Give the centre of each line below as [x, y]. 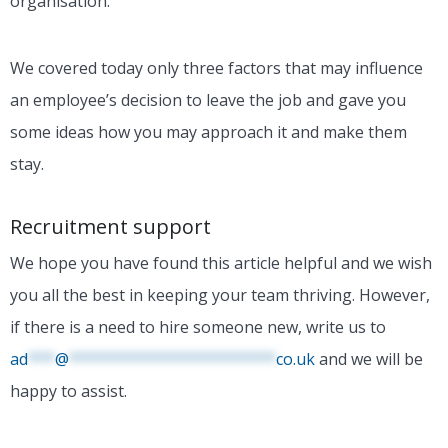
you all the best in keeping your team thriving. [184, 295]
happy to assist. [68, 391]
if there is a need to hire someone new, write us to [198, 327]
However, [394, 295]
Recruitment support [110, 227]
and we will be [369, 359]
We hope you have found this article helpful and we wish [221, 263]
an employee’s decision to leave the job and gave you [208, 100]
